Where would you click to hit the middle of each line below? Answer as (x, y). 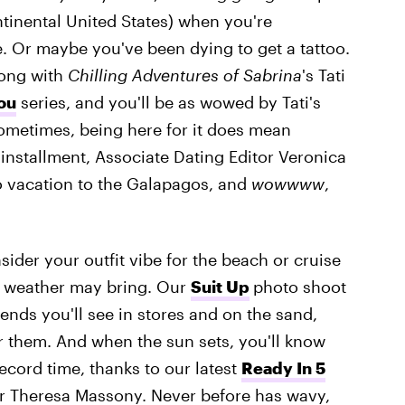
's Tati (323, 75)
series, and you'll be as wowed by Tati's (168, 102)
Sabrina (272, 75)
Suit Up (220, 287)
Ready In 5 (283, 368)
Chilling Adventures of (153, 75)
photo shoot (299, 287)
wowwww (287, 184)
